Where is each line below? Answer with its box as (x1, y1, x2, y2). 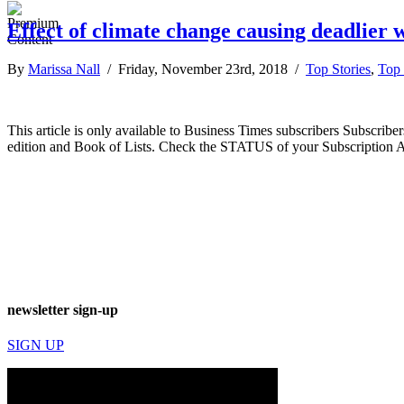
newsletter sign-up (7, 302, 118, 318)
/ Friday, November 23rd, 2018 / (100, 60, 306, 77)
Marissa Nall (28, 60, 100, 77)
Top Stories (306, 60, 371, 77)
